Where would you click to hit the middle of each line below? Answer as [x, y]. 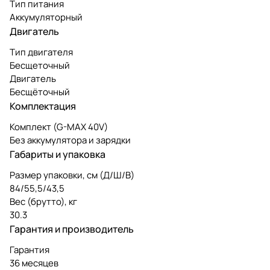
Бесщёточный [40, 92]
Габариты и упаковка [58, 154]
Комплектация [43, 106]
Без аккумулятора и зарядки [70, 140]
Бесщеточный [40, 65]
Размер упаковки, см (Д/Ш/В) [72, 175]
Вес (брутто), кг [43, 201]
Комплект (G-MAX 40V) [59, 127]
